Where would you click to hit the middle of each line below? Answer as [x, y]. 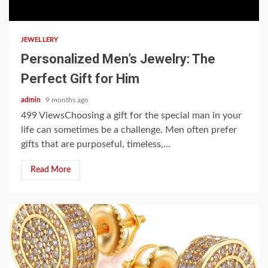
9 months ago [67, 100]
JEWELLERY [39, 40]
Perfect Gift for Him [80, 79]
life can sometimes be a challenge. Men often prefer [129, 130]
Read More [51, 170]
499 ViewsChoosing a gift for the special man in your [131, 115]
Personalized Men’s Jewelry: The [118, 59]
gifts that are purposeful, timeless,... [96, 144]
